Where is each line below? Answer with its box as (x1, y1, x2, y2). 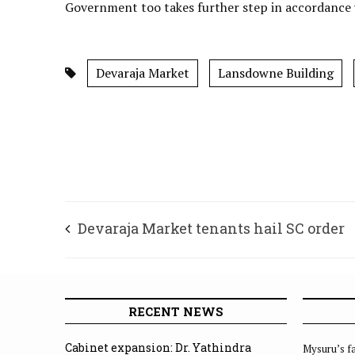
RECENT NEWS (128, 303, 223, 319)
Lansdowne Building (218, 64, 334, 82)
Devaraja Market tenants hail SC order (78, 219, 345, 238)
